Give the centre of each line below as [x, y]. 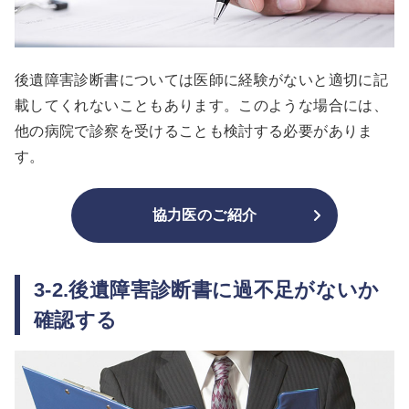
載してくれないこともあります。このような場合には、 [201, 106]
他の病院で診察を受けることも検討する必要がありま [194, 131]
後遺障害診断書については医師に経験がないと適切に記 [201, 80]
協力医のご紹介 [204, 215]
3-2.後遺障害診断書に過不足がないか [207, 290]
